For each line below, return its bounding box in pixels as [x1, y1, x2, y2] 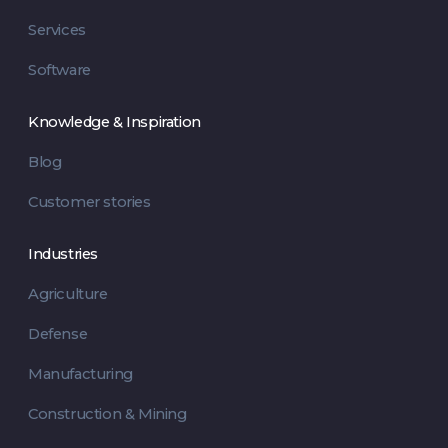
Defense [27, 325, 88, 344]
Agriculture [27, 285, 108, 304]
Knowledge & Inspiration [27, 113, 201, 132]
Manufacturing [27, 365, 133, 384]
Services [27, 21, 86, 40]
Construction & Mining [27, 405, 187, 424]
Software [27, 61, 91, 80]
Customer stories [27, 193, 151, 212]
